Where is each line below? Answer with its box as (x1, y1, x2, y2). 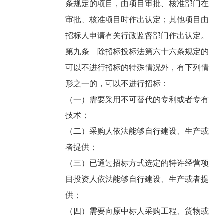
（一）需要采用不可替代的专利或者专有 (65, 95, 209, 104)
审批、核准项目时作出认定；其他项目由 (65, 15, 209, 24)
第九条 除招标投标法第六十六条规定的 (65, 47, 209, 56)
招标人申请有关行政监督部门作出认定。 (65, 31, 211, 40)
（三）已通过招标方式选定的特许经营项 (65, 159, 209, 168)
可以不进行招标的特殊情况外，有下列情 (65, 63, 209, 72)
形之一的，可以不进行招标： (65, 79, 171, 88)
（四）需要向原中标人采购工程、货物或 (65, 207, 209, 216)
